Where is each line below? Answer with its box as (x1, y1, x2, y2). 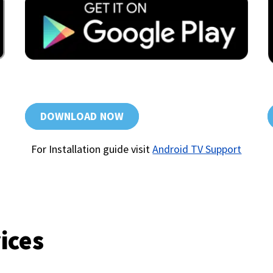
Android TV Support (152, 141, 242, 156)
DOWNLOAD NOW (40, 108, 124, 123)
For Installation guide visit (31, 141, 153, 156)
